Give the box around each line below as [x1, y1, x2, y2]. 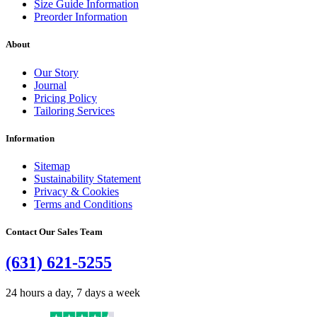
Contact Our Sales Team [6, 226, 103, 238]
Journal [34, 79, 67, 91]
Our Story [34, 66, 79, 79]
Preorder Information [34, 11, 127, 23]
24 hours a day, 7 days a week [6, 287, 140, 299]
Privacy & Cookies [34, 185, 119, 197]
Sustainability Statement [34, 172, 141, 185]
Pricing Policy [34, 91, 97, 104]
